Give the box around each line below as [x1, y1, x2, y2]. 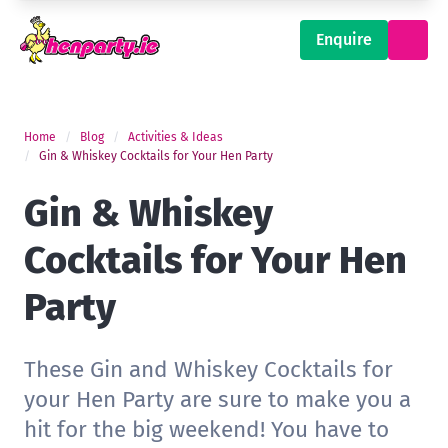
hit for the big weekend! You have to [24, 416, 389, 444]
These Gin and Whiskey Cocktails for [24, 356, 393, 384]
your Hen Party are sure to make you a [24, 386, 411, 414]
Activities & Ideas [128, 130, 223, 145]
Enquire [316, 30, 372, 49]
